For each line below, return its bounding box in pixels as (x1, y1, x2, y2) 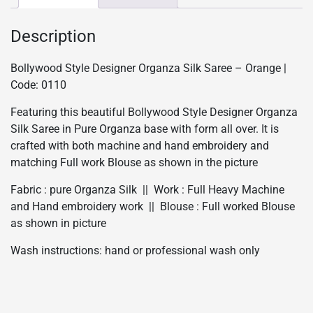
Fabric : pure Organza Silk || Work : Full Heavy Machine (10, 182, 284, 196)
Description (10, 27, 96, 47)
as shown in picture (10, 216, 106, 230)
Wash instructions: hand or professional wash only (10, 243, 260, 257)
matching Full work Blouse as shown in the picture (10, 155, 258, 169)
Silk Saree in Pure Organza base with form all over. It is (10, 122, 279, 136)
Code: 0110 (10, 78, 66, 92)
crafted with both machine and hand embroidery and (10, 138, 269, 152)
